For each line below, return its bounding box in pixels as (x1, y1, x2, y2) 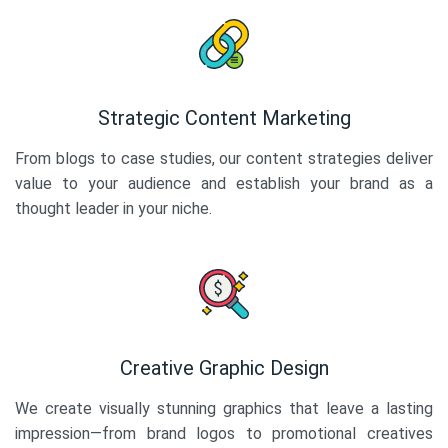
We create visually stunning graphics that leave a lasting (15, 398, 433, 418)
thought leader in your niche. (15, 198, 212, 218)
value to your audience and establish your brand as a (15, 173, 433, 193)
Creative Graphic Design (119, 355, 329, 380)
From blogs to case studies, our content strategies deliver (15, 148, 433, 168)
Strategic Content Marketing (97, 105, 351, 130)
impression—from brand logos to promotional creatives (15, 423, 433, 443)
